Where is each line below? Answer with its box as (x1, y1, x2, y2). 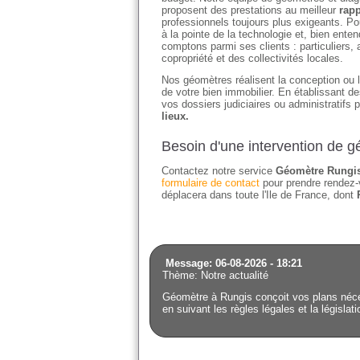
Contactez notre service (162, 165, 276, 177)
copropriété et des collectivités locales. (162, 52, 343, 64)
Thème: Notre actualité (162, 269, 268, 281)
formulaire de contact (162, 177, 260, 189)
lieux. (162, 110, 189, 122)
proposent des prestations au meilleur (162, 4, 339, 16)
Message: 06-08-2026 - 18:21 (166, 257, 302, 269)
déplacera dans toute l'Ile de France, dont (162, 189, 357, 201)
